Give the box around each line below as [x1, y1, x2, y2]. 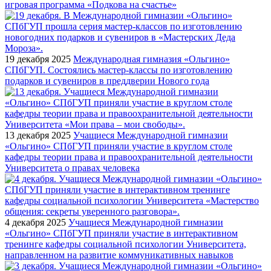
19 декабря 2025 [5, 53, 71, 64]
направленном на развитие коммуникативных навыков [5, 249, 233, 260]
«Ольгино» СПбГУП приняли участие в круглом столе [5, 140, 232, 151]
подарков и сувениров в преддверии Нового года [5, 75, 209, 86]
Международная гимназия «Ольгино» [73, 53, 230, 64]
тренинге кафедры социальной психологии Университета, [5, 238, 246, 249]
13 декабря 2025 [5, 129, 71, 140]
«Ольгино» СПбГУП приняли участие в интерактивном [5, 227, 238, 238]
